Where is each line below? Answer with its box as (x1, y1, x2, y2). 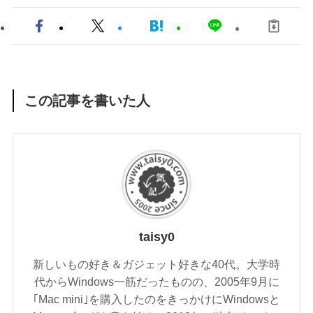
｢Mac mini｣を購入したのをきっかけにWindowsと (33, 293, 280, 306)
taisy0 (138, 229, 175, 244)
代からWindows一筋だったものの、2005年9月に (34, 275, 279, 289)
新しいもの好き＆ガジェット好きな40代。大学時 (33, 258, 280, 271)
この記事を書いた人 (24, 93, 151, 109)
